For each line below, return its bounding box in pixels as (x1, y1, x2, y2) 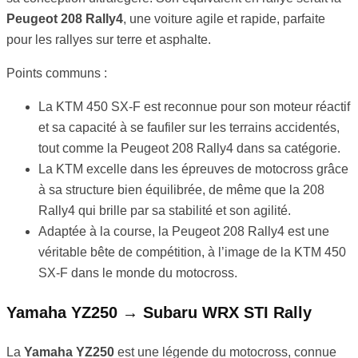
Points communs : (6, 66, 107, 81)
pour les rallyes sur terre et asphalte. (6, 33, 211, 47)
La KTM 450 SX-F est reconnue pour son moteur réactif (38, 100, 350, 114)
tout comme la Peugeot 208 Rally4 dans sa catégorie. (38, 141, 340, 156)
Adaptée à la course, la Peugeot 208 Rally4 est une (38, 225, 329, 239)
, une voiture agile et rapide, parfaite (123, 12, 325, 26)
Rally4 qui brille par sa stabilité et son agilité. (38, 204, 291, 218)
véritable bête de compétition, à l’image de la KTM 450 (38, 245, 346, 260)
